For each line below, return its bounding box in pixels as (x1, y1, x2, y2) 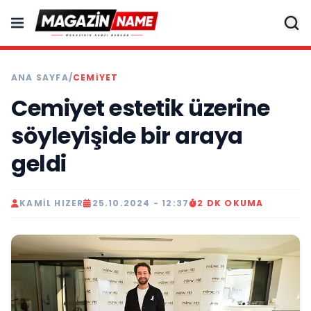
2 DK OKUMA (197, 197, 264, 209)
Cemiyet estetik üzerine (11, 92, 270, 124)
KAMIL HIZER (19, 197, 84, 209)
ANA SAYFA (11, 72, 69, 83)
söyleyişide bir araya (11, 120, 243, 151)
